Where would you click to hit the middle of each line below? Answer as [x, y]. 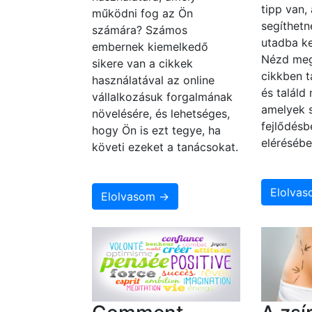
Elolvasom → [135, 197]
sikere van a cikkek [142, 64]
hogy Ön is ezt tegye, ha [156, 131]
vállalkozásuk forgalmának [162, 97]
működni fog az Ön [142, 14]
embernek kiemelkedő [150, 47]
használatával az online [153, 80]
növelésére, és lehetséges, [161, 114]
